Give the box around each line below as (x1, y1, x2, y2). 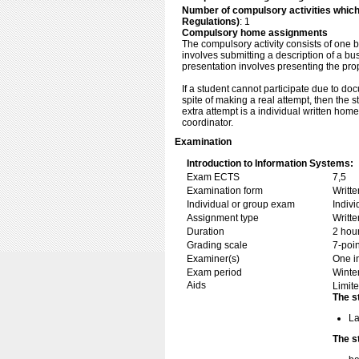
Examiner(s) (187, 253, 240, 264)
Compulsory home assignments (182, 27, 328, 38)
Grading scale (187, 240, 248, 251)
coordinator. (182, 117, 233, 128)
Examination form (187, 185, 263, 196)
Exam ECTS (187, 171, 240, 183)
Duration (187, 226, 224, 237)
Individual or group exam (187, 199, 295, 210)
